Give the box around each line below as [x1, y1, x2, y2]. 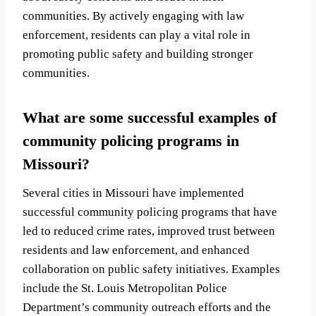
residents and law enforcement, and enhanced [23, 243, 250, 257]
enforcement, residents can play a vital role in [23, 28, 250, 42]
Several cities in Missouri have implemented [23, 186, 244, 200]
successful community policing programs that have [23, 205, 277, 219]
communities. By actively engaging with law [23, 9, 244, 23]
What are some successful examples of [23, 109, 276, 127]
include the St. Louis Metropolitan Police [23, 281, 227, 296]
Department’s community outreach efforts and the [23, 300, 271, 315]
